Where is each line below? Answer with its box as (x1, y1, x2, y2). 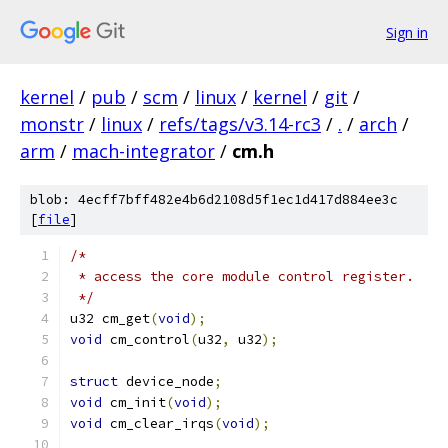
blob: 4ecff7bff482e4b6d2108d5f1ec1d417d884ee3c (30, 191, 398, 208)
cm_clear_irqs (102, 415, 214, 432)
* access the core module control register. (70, 268, 414, 285)
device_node (118, 373, 214, 390)
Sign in (386, 22, 428, 42)
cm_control (102, 331, 190, 348)
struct (70, 373, 118, 390)
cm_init (102, 394, 166, 411)
